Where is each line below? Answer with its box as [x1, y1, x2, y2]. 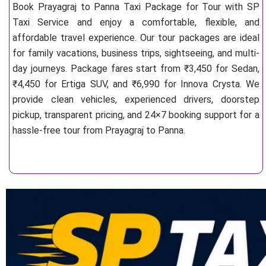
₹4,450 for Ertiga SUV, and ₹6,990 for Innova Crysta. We [12, 78, 259, 90]
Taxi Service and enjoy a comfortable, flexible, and [12, 17, 259, 28]
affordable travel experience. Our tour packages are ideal [12, 32, 259, 43]
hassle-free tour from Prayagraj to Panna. [12, 125, 185, 136]
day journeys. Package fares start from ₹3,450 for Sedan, [12, 63, 259, 74]
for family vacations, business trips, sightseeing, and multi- [12, 47, 259, 59]
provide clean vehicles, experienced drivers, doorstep [12, 94, 259, 105]
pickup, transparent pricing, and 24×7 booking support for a [12, 109, 259, 121]
